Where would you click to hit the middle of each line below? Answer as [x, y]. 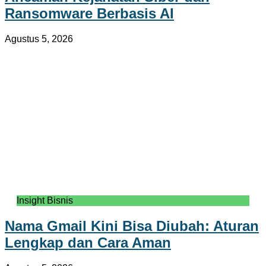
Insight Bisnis [45, 201]
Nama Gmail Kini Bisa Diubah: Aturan [132, 226]
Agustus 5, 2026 [39, 39]
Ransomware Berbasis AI [89, 14]
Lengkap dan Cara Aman [88, 243]
